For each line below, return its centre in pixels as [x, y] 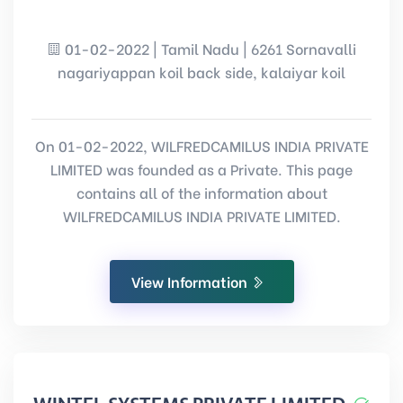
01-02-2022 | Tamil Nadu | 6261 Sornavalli [209, 48]
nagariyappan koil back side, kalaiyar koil [201, 72]
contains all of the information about [201, 192]
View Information [191, 281]
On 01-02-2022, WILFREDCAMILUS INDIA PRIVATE [201, 145]
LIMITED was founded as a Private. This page [201, 169]
